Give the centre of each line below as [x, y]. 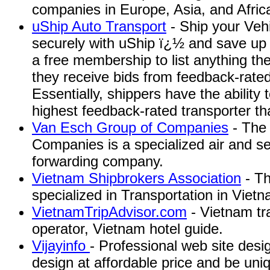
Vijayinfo [61, 246]
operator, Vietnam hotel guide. [127, 229]
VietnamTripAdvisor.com [109, 212]
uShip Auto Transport [99, 26]
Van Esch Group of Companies [130, 127]
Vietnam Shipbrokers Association [137, 178]
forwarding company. [98, 161]
